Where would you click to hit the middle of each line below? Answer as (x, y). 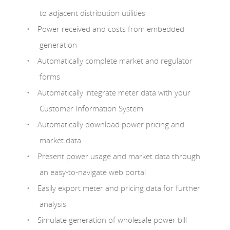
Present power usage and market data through (119, 156)
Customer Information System (92, 108)
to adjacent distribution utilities (93, 13)
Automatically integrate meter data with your (114, 92)
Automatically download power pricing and (111, 124)
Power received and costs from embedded (111, 28)
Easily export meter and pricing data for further (119, 188)
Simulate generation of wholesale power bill (112, 219)
